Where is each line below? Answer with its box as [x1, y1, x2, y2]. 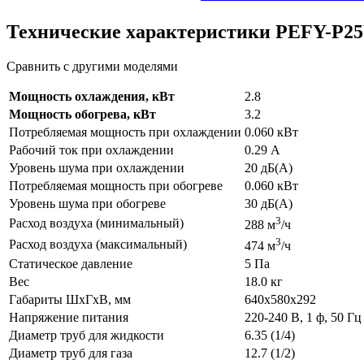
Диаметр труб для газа [9, 346, 132, 361]
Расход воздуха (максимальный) [9, 237, 187, 252]
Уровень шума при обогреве [9, 197, 166, 211]
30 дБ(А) [245, 197, 292, 211]
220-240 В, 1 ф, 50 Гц [245, 310, 362, 325]
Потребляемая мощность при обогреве [9, 179, 223, 193]
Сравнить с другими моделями [6, 59, 178, 74]
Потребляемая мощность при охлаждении [9, 125, 241, 140]
